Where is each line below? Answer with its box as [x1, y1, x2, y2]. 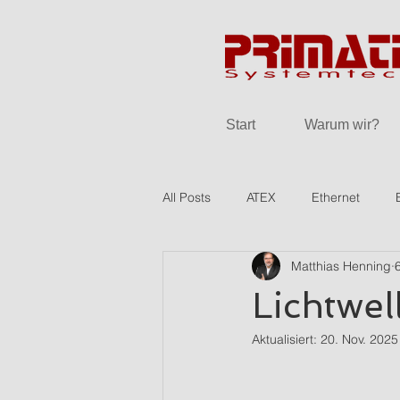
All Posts [162, 188, 211, 205]
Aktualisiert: [252, 331, 321, 347]
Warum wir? [304, 117, 379, 132]
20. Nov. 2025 [321, 331, 398, 347]
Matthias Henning [291, 257, 391, 274]
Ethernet [312, 188, 360, 205]
